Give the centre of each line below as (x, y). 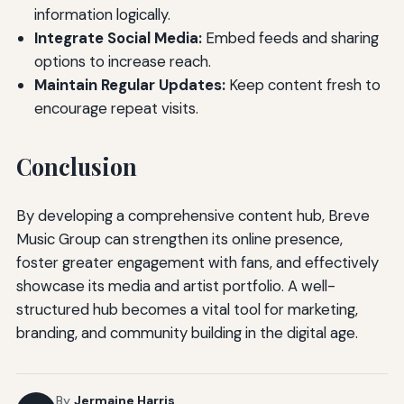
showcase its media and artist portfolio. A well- (175, 286)
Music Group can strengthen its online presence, (179, 239)
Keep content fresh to (303, 85)
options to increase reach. (122, 62)
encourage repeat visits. (116, 109)
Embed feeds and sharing (290, 38)
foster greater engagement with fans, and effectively (197, 263)
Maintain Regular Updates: (129, 85)
